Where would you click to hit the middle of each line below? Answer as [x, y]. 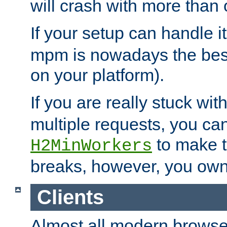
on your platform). [97, 75]
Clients [70, 197]
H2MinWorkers [91, 146]
